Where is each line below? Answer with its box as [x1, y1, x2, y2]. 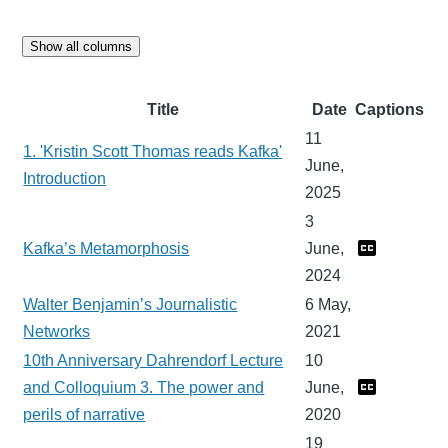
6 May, [305, 295, 352, 313]
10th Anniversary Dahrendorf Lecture [23, 351, 284, 369]
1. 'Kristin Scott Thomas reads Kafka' [23, 142, 283, 160]
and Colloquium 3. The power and [23, 378, 265, 396]
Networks [23, 322, 91, 340]
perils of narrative [23, 405, 146, 423]
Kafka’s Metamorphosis [23, 239, 190, 257]
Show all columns [30, 38, 133, 54]
